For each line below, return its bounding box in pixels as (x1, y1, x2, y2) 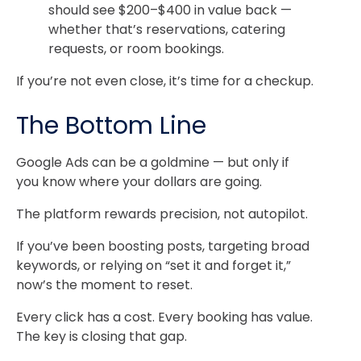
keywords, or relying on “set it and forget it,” (16, 256, 291, 276)
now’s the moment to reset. (16, 276, 193, 295)
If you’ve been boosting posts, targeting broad (16, 237, 309, 256)
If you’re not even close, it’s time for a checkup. (16, 72, 313, 91)
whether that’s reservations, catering (48, 20, 285, 39)
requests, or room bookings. (48, 39, 224, 59)
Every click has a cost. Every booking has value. (16, 308, 313, 327)
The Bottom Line (16, 109, 206, 143)
